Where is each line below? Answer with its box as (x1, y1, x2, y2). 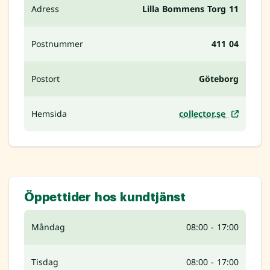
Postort (31, 73, 60, 85)
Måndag (31, 221, 65, 233)
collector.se (179, 108, 228, 120)
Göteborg (199, 73, 239, 85)
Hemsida (31, 108, 67, 120)
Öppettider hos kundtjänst (24, 191, 186, 204)
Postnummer (31, 38, 83, 50)
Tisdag (31, 256, 58, 268)
